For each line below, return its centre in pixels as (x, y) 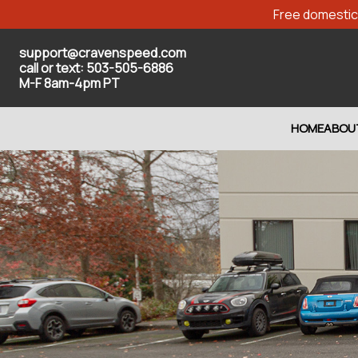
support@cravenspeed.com (103, 52)
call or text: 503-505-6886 (96, 68)
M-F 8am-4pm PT (70, 83)
